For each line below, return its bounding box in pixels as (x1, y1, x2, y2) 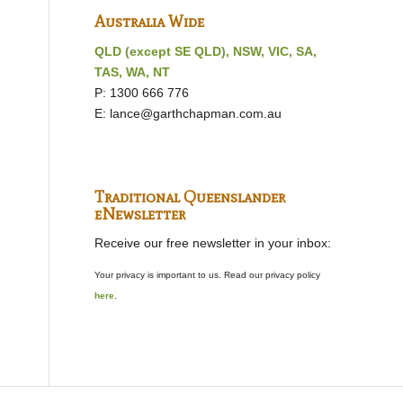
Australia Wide (94, 11, 205, 31)
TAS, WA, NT (94, 64, 171, 79)
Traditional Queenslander (94, 186, 286, 207)
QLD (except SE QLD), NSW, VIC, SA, (94, 43, 318, 58)
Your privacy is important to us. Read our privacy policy (94, 270, 321, 281)
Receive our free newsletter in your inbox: (94, 236, 332, 251)
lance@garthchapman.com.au (110, 105, 282, 121)
